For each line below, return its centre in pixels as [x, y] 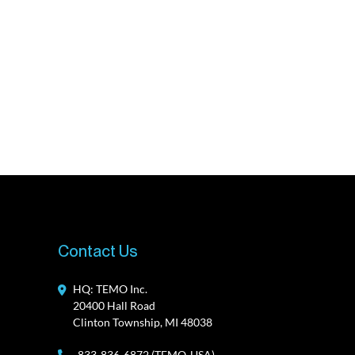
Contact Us [98, 251]
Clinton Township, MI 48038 [143, 322]
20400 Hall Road [114, 305]
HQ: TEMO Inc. [110, 288]
